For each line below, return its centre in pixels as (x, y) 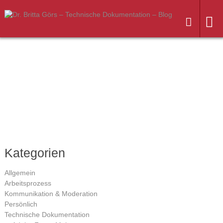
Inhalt (204, 103)
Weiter (205, 57)
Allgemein (20, 173)
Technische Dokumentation (47, 215)
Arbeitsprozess (28, 183)
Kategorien (35, 153)
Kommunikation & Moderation (51, 194)
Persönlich (21, 204)
